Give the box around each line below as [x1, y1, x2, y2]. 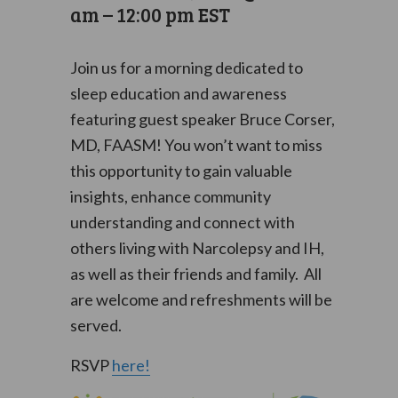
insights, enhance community [69, 187, 271, 206]
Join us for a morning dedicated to [69, 58, 303, 77]
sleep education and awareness [69, 84, 287, 103]
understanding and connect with [69, 212, 295, 232]
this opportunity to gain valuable [69, 161, 292, 180]
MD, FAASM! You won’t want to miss [69, 135, 322, 155]
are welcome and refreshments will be [69, 290, 332, 309]
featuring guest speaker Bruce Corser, [69, 109, 335, 129]
